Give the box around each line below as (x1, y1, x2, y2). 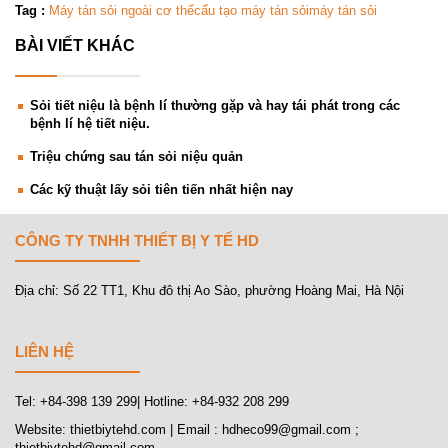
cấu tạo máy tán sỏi (194, 2, 309, 18)
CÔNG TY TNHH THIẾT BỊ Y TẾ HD (15, 231, 259, 249)
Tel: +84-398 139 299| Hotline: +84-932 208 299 (15, 393, 289, 409)
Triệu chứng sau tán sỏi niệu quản (30, 148, 243, 164)
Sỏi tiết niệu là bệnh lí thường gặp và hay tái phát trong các (30, 97, 400, 113)
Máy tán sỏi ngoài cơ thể (49, 2, 194, 18)
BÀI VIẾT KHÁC (15, 36, 135, 54)
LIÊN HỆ (15, 342, 74, 360)
